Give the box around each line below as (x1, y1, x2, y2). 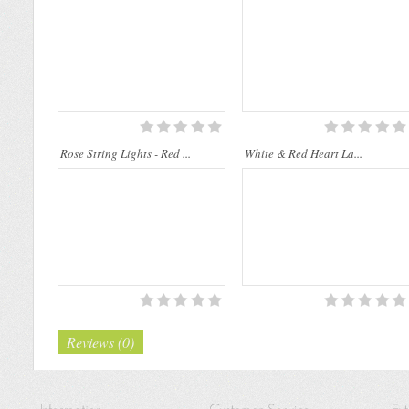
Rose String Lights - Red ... (60, 144, 191, 162)
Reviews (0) (67, 331, 134, 351)
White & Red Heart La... (245, 144, 362, 162)
